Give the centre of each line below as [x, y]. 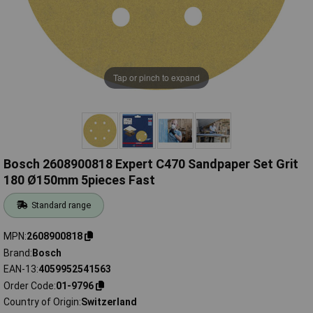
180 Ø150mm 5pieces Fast [79, 180]
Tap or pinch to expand [156, 78]
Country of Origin [41, 302]
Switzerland [109, 302]
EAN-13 [20, 269]
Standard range [61, 205]
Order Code [29, 285]
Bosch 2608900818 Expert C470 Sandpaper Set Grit [151, 164]
